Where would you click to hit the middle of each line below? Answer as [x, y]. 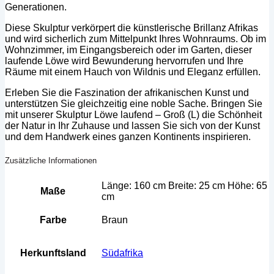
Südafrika [122, 253]
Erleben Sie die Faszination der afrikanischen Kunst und [127, 92]
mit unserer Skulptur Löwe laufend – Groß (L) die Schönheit [133, 114]
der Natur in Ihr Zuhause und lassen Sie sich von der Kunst [132, 125]
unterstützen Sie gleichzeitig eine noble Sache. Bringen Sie [134, 103]
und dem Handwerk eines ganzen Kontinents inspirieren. [128, 136]
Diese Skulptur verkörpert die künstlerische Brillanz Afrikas [131, 28]
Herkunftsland [53, 253]
